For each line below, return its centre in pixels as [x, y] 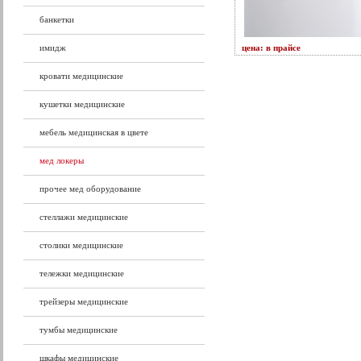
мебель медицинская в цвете [94, 132]
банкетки [57, 19]
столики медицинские [81, 245]
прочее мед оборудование [90, 189]
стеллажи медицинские [84, 217]
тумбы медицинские [79, 330]
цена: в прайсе [271, 48]
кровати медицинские [81, 76]
